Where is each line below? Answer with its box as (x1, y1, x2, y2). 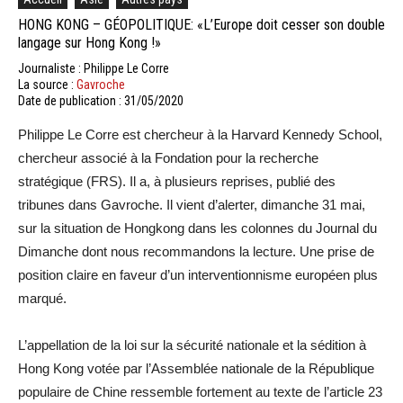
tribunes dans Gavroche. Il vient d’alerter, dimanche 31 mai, (18, 196, 365, 212)
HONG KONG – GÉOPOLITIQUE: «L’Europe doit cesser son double (18, 15, 385, 33)
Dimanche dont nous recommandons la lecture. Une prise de (18, 243, 374, 259)
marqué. (18, 290, 67, 306)
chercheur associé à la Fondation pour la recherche (18, 149, 318, 166)
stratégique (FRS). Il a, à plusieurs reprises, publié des (18, 173, 336, 189)
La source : (18, 76, 76, 92)
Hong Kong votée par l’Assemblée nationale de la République (18, 360, 374, 376)
